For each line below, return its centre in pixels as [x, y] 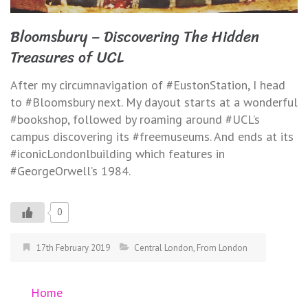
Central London [164, 247]
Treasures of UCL [67, 57]
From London [222, 247]
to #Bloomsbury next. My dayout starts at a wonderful [154, 102]
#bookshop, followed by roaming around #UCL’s [135, 119]
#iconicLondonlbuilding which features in [118, 153]
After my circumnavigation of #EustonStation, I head [148, 85]
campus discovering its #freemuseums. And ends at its [152, 136]
